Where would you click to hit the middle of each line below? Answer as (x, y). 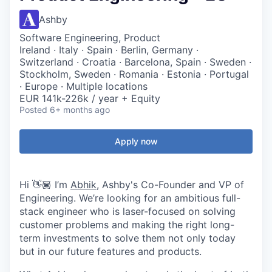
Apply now (136, 141)
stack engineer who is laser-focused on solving (127, 211)
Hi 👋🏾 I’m (45, 185)
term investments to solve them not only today (127, 238)
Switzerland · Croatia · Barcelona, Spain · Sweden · (135, 62)
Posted (33, 110)
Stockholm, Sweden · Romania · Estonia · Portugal (134, 74)
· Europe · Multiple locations (83, 86)
